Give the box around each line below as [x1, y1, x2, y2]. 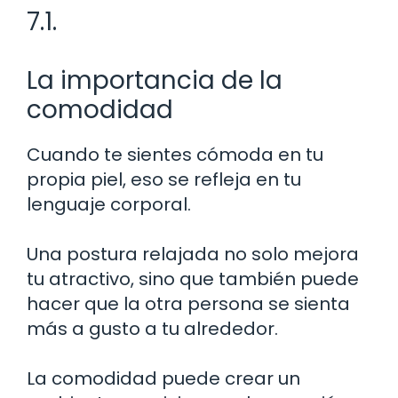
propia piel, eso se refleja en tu [27, 166, 301, 192]
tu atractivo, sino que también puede [27, 266, 359, 291]
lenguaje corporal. [27, 191, 191, 217]
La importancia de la [27, 62, 283, 98]
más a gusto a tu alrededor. [27, 315, 278, 341]
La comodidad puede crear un [27, 365, 300, 391]
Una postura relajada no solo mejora [27, 241, 359, 267]
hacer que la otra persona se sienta [27, 291, 350, 316]
